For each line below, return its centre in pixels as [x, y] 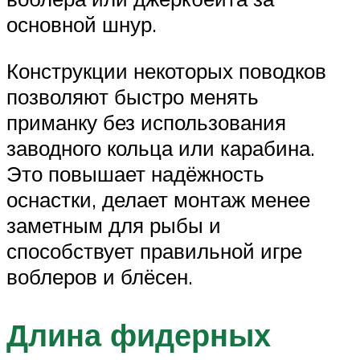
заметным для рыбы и [114, 225]
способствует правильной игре [154, 250]
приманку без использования [146, 122]
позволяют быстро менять [133, 96]
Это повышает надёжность [135, 173]
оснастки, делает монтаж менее [158, 199]
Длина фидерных [139, 334]
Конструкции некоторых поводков [166, 70]
